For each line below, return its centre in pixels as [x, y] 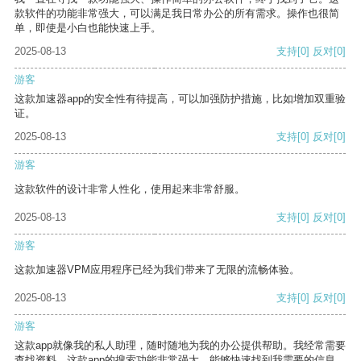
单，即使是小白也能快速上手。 [88, 28]
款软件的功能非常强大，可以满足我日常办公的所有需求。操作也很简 [177, 14]
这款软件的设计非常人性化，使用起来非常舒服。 [130, 189]
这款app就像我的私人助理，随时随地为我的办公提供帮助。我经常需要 [180, 346]
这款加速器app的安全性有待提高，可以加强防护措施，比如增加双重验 [180, 99]
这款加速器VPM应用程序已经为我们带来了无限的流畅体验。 [157, 270]
